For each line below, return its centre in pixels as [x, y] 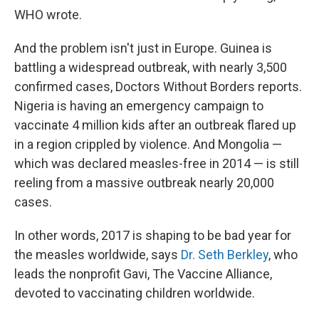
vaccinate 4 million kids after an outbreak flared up [155, 125]
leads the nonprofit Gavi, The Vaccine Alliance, [143, 274]
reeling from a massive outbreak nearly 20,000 [144, 183]
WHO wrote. [48, 15]
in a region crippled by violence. [104, 144]
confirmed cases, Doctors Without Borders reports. [158, 87]
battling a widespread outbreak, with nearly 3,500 [151, 67]
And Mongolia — [237, 144]
